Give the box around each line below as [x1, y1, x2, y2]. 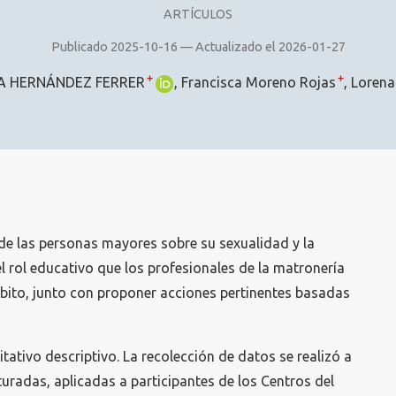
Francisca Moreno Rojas [181, 74, 336, 91]
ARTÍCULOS [164, 6, 232, 21]
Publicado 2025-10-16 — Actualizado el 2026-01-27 [50, 40, 346, 55]
